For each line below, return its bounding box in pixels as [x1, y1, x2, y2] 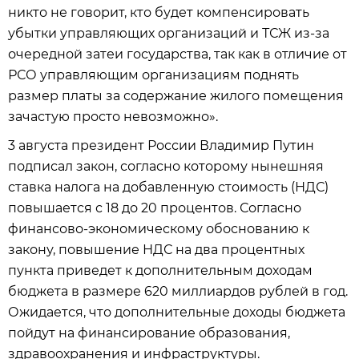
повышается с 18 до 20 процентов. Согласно [8, 200, 301, 216]
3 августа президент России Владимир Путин [8, 138, 314, 153]
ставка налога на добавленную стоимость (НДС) [8, 179, 329, 195]
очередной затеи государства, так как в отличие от [8, 46, 347, 62]
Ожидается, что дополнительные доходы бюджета [8, 305, 345, 320]
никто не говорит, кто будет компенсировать [8, 5, 309, 20]
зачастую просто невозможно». [8, 109, 218, 124]
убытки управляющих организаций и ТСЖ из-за [8, 26, 329, 41]
